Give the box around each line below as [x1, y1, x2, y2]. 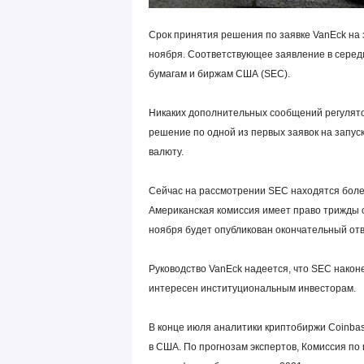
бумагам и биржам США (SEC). [148, 68, 290, 80]
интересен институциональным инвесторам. [148, 283, 356, 294]
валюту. [148, 146, 184, 158]
